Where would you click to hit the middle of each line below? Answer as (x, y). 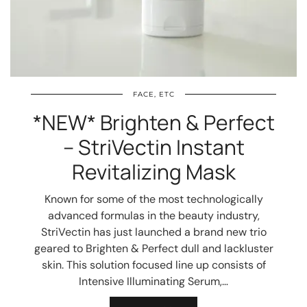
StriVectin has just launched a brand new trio (153, 232)
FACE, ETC (153, 94)
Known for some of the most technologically (153, 199)
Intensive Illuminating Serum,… (153, 281)
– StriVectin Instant (153, 147)
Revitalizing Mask (153, 172)
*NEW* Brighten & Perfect (153, 122)
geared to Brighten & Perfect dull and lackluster (153, 248)
